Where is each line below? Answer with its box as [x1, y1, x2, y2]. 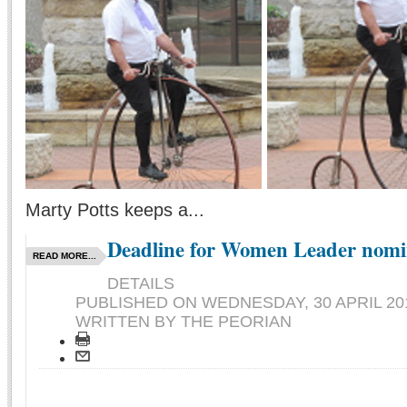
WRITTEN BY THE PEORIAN [75, 313, 292, 332]
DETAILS [107, 274, 174, 293]
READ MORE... [33, 251, 96, 262]
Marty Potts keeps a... [25, 200, 204, 221]
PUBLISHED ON [75, 293, 202, 313]
